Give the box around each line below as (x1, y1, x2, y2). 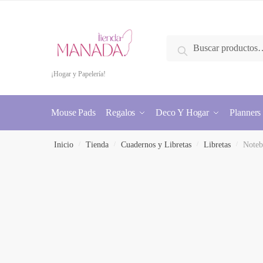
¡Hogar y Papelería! (51, 70, 106, 78)
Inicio (54, 140, 74, 149)
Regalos (106, 107, 136, 117)
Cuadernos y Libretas (121, 140, 192, 149)
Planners (230, 107, 261, 117)
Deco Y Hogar (156, 107, 210, 117)
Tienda (86, 140, 109, 149)
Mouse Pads (51, 107, 96, 117)
